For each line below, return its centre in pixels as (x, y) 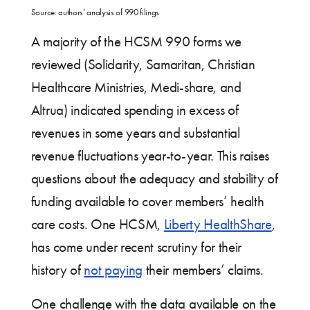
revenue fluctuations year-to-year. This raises (150, 155)
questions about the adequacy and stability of (154, 178)
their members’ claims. (203, 270)
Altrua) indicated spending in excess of (135, 110)
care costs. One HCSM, (97, 224)
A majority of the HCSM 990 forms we (136, 41)
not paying (113, 270)
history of (57, 270)
